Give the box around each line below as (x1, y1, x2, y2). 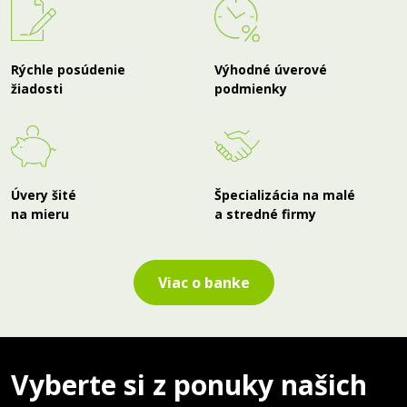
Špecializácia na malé (214, 185, 355, 203)
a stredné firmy (214, 204, 316, 223)
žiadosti (11, 79, 63, 97)
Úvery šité (11, 185, 76, 203)
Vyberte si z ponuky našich (11, 365, 367, 403)
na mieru (11, 204, 69, 223)
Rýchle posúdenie (11, 60, 125, 78)
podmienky (214, 79, 287, 97)
